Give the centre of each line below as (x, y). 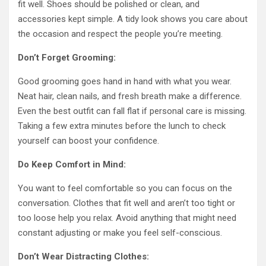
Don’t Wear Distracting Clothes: (83, 256)
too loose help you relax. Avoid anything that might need (127, 218)
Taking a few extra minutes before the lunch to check (122, 126)
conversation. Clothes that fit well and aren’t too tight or (126, 203)
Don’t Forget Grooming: (67, 58)
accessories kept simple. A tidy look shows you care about (133, 19)
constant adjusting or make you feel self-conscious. (120, 233)
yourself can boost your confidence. (88, 141)
